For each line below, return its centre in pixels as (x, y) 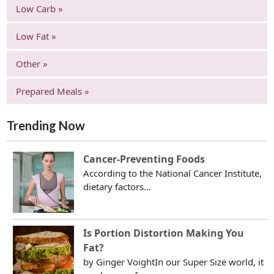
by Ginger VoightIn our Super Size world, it (174, 262)
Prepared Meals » (53, 91)
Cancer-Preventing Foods (144, 159)
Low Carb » (40, 8)
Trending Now (46, 125)
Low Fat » (36, 36)
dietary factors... (117, 187)
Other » (32, 63)
